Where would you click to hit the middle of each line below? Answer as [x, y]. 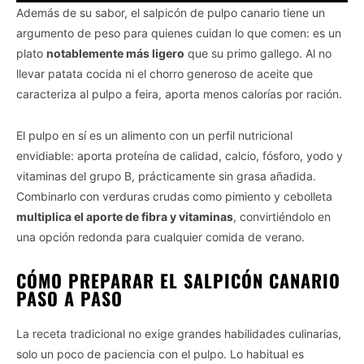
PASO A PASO [69, 299]
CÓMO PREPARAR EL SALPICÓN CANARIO [178, 281]
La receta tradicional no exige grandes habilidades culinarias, [179, 334]
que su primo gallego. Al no [258, 54]
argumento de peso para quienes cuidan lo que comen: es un [179, 33]
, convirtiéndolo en [282, 217]
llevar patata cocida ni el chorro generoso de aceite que [165, 74]
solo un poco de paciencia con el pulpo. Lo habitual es [160, 354]
